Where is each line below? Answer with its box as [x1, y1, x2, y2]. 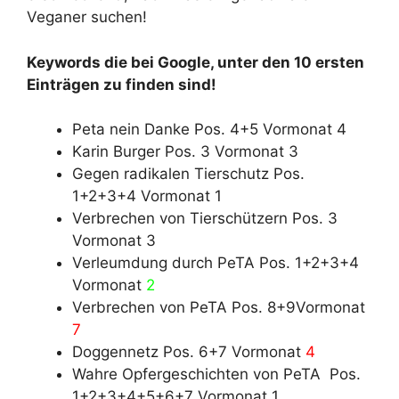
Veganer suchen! [27, 8, 147, 27]
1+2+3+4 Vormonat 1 [72, 187, 222, 206]
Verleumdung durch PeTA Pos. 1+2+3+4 [72, 254, 359, 273]
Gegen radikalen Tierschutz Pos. [72, 165, 305, 183]
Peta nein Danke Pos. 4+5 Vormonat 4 [72, 120, 346, 139]
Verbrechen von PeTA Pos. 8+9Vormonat [72, 298, 365, 317]
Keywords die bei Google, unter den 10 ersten [27, 53, 364, 71]
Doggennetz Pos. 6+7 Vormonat [72, 343, 305, 362]
